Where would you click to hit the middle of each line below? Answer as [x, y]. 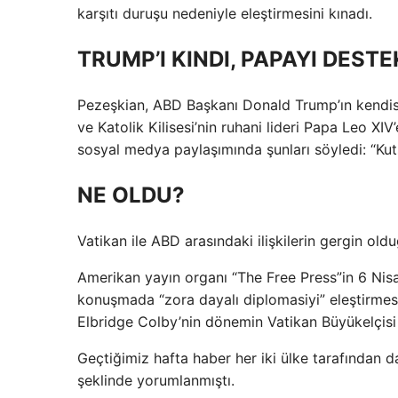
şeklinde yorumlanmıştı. [156, 381]
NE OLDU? [131, 195]
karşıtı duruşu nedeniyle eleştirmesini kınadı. [225, 14]
